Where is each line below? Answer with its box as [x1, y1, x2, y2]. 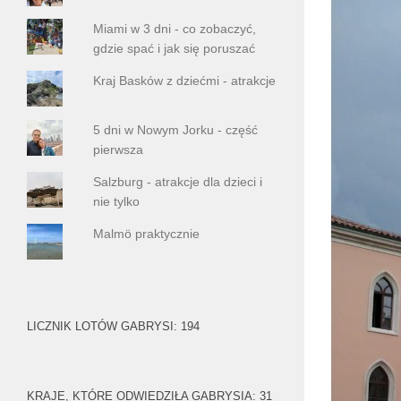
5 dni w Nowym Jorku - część [93, 122, 259, 137]
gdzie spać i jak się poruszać [93, 41, 256, 56]
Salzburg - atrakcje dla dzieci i [93, 174, 263, 189]
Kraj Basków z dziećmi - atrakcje [93, 73, 277, 89]
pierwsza [93, 141, 144, 157]
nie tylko [93, 193, 141, 209]
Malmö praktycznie [93, 226, 200, 241]
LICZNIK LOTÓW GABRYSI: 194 [27, 319, 200, 333]
